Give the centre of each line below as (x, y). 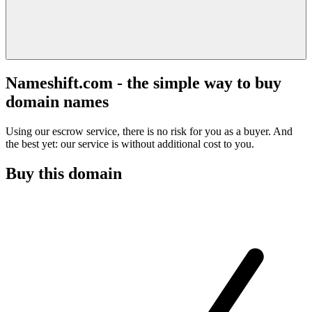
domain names (57, 101)
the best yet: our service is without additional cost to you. (130, 143)
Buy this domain (64, 173)
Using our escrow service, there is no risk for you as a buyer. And (149, 131)
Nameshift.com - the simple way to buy (143, 83)
